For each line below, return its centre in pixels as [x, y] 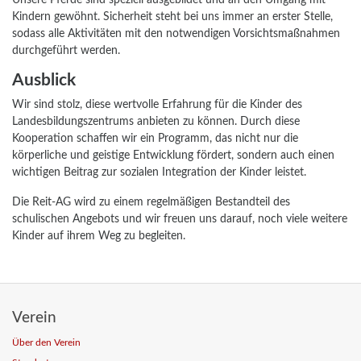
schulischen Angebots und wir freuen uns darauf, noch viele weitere [180, 219]
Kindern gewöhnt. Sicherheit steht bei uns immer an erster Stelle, [172, 17]
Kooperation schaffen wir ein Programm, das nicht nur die [155, 139]
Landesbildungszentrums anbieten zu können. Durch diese [156, 122]
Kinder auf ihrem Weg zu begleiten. [99, 236]
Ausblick [44, 81]
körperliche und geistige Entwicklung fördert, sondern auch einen [173, 156]
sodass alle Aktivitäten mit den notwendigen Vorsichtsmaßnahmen [176, 34]
